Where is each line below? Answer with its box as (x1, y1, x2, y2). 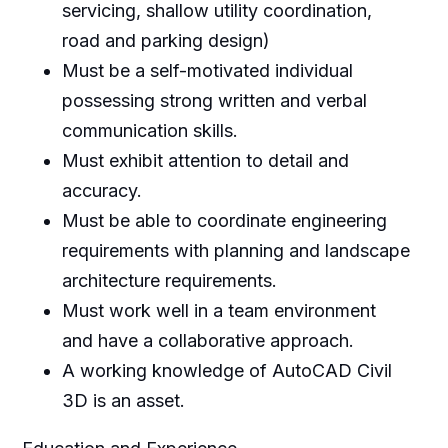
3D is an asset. (61, 389, 185, 411)
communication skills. (61, 119, 238, 141)
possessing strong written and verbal (61, 89, 367, 111)
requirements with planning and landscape (61, 239, 410, 261)
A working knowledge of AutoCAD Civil (61, 359, 392, 381)
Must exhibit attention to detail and (61, 149, 349, 171)
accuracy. (61, 179, 142, 201)
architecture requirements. (61, 269, 277, 291)
